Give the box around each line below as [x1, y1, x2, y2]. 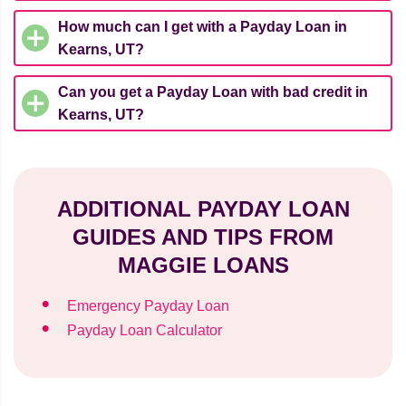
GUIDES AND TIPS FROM [72, 225, 333, 250]
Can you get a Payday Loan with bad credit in [58, 84, 368, 101]
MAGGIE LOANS [117, 253, 289, 278]
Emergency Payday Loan [67, 298, 229, 314]
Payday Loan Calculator [67, 323, 222, 339]
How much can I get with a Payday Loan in [58, 19, 347, 35]
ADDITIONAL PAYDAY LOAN [56, 197, 350, 222]
